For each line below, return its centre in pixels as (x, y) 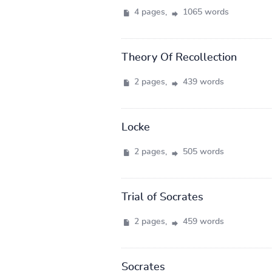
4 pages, (150, 12)
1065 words (204, 12)
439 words (202, 82)
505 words (202, 151)
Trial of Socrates (162, 197)
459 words (202, 221)
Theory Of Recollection (179, 57)
